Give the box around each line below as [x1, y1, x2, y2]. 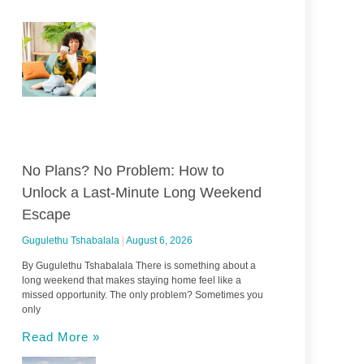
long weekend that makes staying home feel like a [21, 274, 241, 286]
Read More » [21, 329, 100, 344]
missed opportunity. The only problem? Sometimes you [21, 288, 263, 301]
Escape [21, 206, 71, 223]
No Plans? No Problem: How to [21, 162, 224, 179]
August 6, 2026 [125, 234, 193, 246]
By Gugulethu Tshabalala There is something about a [21, 259, 256, 271]
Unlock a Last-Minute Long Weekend [21, 184, 262, 201]
